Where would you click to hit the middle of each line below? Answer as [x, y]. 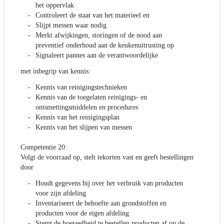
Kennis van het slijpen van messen [84, 127]
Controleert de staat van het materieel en [92, 15]
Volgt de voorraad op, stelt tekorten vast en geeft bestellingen [107, 157]
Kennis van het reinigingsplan [77, 117]
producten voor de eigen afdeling [82, 213]
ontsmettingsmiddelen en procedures [87, 107]
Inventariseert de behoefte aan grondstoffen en [101, 203]
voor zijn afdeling [61, 193]
